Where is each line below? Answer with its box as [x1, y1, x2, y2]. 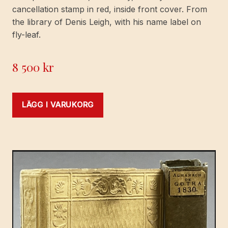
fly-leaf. [12, 29, 41, 40]
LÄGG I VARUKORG [22, 100, 94, 109]
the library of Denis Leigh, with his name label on [12, 16, 201, 27]
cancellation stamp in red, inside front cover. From [12, 4, 207, 14]
